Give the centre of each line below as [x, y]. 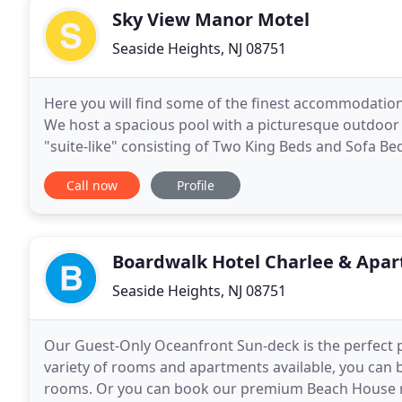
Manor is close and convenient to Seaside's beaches [220, 168]
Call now [92, 185]
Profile [196, 185]
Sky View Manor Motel [211, 19]
